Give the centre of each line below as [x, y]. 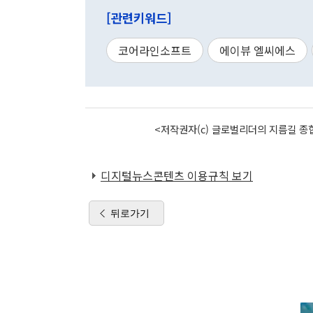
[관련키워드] [139, 18]
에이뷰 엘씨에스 [257, 50]
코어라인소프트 [155, 50]
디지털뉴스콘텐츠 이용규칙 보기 [177, 175]
